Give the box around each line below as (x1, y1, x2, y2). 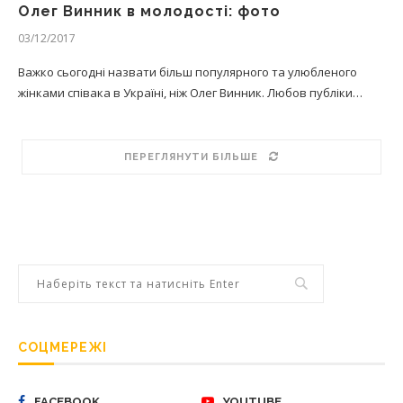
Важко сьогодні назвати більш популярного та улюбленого (18, 64, 357, 80)
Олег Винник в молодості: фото (18, 3, 281, 20)
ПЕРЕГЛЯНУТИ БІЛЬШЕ (124, 151, 258, 163)
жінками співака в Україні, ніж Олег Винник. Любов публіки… (18, 85, 363, 101)
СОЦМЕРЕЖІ (18, 340, 107, 354)
